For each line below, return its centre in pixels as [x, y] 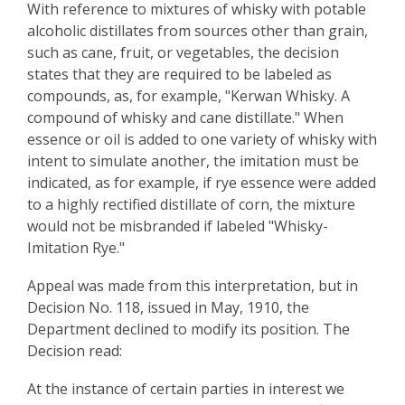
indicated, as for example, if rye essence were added [202, 183]
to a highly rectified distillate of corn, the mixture [191, 204]
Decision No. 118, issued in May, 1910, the [168, 307]
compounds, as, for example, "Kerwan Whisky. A [188, 96]
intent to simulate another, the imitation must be [193, 161]
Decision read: [75, 351]
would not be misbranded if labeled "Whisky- [178, 226]
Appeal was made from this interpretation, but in [193, 286]
